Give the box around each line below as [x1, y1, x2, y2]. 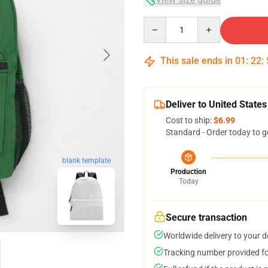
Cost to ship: [166, 115, 214, 125]
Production [170, 167, 206, 176]
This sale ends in [158, 55, 235, 66]
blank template [62, 156, 111, 165]
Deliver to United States [166, 99, 267, 110]
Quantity [143, 17, 176, 27]
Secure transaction [166, 212, 247, 223]
